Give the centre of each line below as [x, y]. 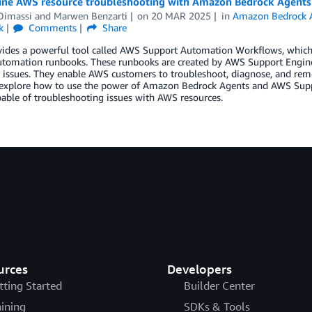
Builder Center [219, 286]
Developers [199, 269]
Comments [52, 28]
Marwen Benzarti [90, 16]
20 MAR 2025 [181, 16]
